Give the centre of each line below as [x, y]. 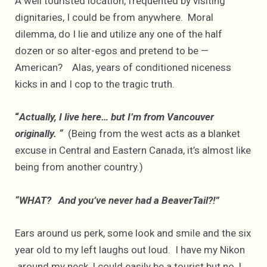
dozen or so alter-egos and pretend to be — [112, 51]
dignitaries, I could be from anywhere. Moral [114, 18]
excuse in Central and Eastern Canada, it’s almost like [133, 150]
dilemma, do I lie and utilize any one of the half [119, 34]
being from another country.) [79, 167]
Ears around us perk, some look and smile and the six [133, 233]
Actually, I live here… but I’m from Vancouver [117, 117]
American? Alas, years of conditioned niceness [123, 68]
